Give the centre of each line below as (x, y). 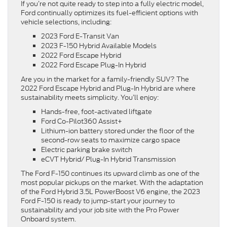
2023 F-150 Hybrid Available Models (99, 46)
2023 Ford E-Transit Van (81, 36)
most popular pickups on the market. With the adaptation (112, 183)
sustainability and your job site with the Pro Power (100, 210)
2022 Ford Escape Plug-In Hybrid (93, 65)
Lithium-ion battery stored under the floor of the (118, 131)
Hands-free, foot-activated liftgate (97, 112)
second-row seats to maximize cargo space (111, 140)
